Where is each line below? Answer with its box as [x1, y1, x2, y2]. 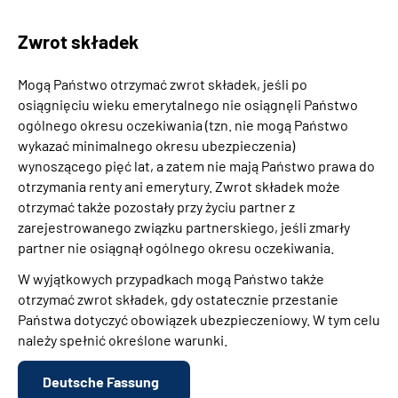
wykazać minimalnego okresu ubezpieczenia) [18, 137, 295, 155]
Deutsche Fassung [43, 373, 159, 391]
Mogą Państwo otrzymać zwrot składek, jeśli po [18, 76, 307, 93]
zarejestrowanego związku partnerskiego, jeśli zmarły [18, 219, 350, 236]
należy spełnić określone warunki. [18, 331, 227, 349]
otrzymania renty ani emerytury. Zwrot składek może [18, 178, 340, 195]
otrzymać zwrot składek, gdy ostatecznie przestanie [18, 291, 338, 308]
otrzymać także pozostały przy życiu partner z [18, 198, 295, 216]
